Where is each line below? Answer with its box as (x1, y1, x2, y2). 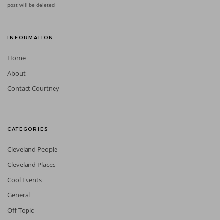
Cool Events (7, 175, 42, 185)
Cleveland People (7, 145, 57, 154)
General (7, 191, 30, 200)
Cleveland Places (7, 160, 55, 169)
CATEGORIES (7, 126, 48, 132)
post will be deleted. (7, 1, 56, 9)
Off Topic (7, 206, 34, 215)
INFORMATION (7, 34, 54, 41)
